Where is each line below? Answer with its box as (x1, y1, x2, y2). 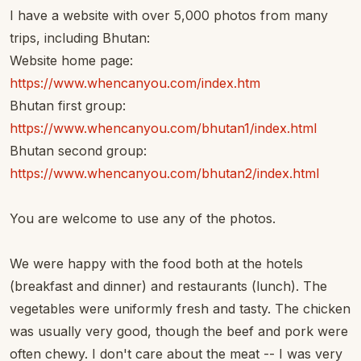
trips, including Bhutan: (10, 30, 150, 46)
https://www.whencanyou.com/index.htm (10, 75, 260, 91)
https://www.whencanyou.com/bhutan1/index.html (10, 120, 317, 136)
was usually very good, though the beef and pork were (10, 323, 348, 339)
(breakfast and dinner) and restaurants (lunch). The (10, 278, 327, 294)
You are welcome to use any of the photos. (10, 210, 276, 226)
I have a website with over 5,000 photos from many (10, 7, 328, 23)
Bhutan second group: (10, 143, 147, 159)
